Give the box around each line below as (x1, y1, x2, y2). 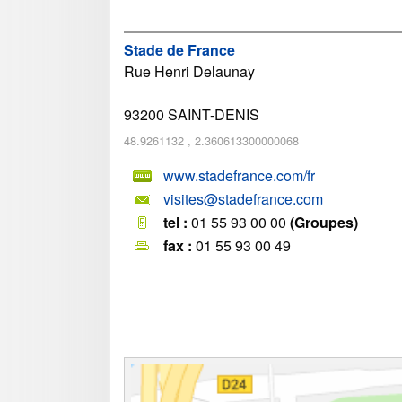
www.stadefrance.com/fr (163, 165, 315, 187)
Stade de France (124, 39, 235, 60)
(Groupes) (290, 212, 358, 233)
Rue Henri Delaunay (124, 60, 255, 82)
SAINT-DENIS (168, 103, 259, 125)
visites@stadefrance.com (163, 188, 323, 210)
